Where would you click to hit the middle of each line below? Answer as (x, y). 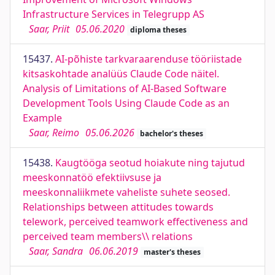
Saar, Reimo (54, 133)
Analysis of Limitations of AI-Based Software (125, 88)
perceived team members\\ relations (108, 236)
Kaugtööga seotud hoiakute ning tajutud (150, 163)
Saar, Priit (49, 29)
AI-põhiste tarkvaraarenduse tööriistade (149, 59)
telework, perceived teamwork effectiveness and (135, 222)
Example (42, 118)
